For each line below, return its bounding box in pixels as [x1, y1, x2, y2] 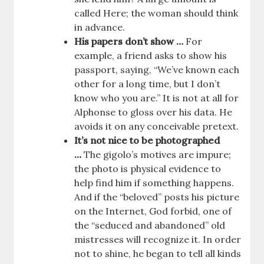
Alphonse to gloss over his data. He [74, 106, 233, 118]
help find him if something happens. [74, 177, 235, 189]
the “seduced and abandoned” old [74, 219, 226, 232]
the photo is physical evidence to [74, 163, 222, 175]
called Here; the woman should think [74, 7, 239, 19]
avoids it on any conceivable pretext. [74, 120, 239, 133]
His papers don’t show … [74, 35, 184, 48]
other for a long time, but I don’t [74, 78, 221, 90]
